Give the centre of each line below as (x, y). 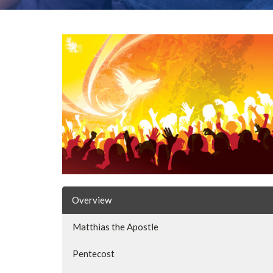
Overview (92, 200)
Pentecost (94, 254)
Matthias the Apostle (115, 227)
